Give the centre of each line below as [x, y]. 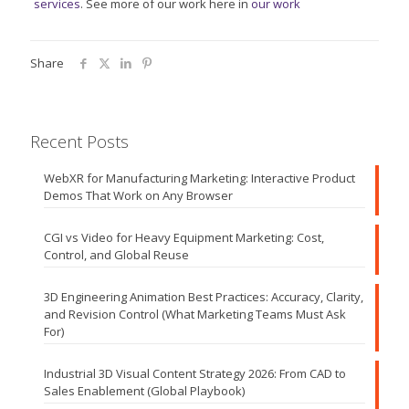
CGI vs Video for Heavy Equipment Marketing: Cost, [184, 237]
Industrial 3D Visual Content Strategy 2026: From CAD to [195, 373]
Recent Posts [79, 141]
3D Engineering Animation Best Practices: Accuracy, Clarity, [204, 296]
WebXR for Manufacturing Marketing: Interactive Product [199, 178]
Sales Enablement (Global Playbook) [144, 390]
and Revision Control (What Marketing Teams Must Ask [195, 314]
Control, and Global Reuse [116, 254]
